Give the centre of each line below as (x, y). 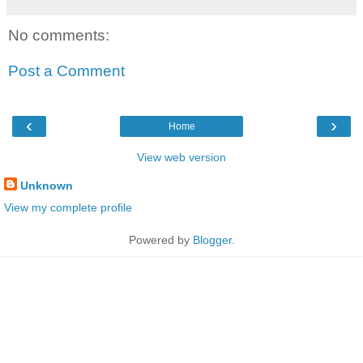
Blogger (212, 240)
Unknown (47, 185)
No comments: (59, 35)
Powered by (160, 240)
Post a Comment (66, 70)
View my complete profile (68, 208)
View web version (181, 157)
